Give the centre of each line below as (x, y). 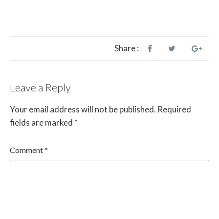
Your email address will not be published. (83, 109)
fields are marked (42, 122)
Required (174, 109)
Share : (127, 48)
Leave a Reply (40, 87)
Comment (27, 150)
